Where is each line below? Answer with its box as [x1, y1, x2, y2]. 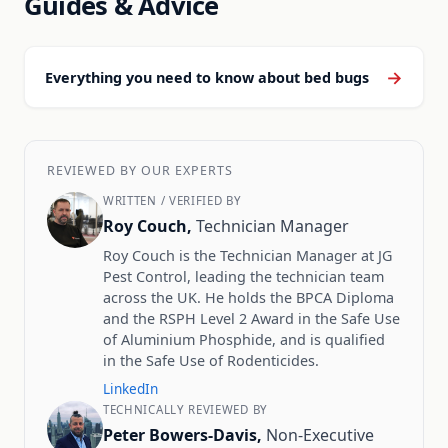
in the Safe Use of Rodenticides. [103, 351, 319, 370]
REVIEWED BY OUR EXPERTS [47, 162, 233, 179]
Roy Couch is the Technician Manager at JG [103, 246, 392, 265]
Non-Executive [266, 424, 374, 446]
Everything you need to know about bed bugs [45, 67, 369, 87]
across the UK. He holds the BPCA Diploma [103, 288, 394, 307]
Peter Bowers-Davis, [103, 424, 266, 446]
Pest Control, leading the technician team [103, 267, 384, 286]
